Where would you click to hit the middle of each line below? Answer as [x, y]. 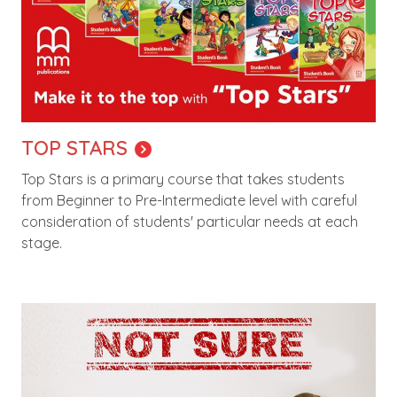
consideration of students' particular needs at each [190, 221]
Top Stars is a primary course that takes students [183, 179]
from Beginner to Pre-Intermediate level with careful [189, 200]
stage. [43, 242]
